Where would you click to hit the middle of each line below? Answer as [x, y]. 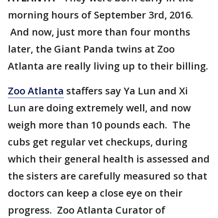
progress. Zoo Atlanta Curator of [87, 210]
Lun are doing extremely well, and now [99, 108]
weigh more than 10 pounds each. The [99, 125]
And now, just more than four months [99, 32]
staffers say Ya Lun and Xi [126, 91]
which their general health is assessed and [109, 159]
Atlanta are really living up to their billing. [108, 66]
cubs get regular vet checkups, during [98, 142]
